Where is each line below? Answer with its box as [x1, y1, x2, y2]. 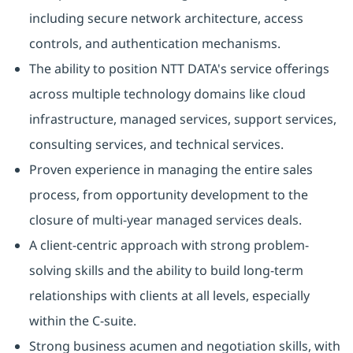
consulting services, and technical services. [28, 136, 284, 154]
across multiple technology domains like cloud [28, 85, 306, 103]
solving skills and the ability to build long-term [28, 262, 303, 280]
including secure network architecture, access [28, 9, 303, 28]
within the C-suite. [28, 312, 136, 330]
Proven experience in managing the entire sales [28, 161, 313, 179]
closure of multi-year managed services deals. [28, 211, 302, 229]
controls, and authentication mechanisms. [28, 35, 281, 53]
